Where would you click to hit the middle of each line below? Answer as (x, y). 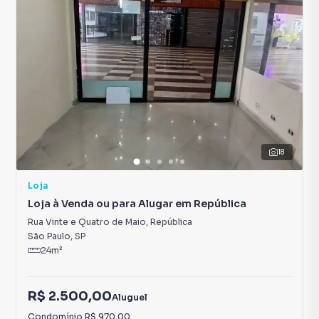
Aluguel (130, 297)
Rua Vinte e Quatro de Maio (87, 222)
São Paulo (49, 236)
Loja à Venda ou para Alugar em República (137, 204)
